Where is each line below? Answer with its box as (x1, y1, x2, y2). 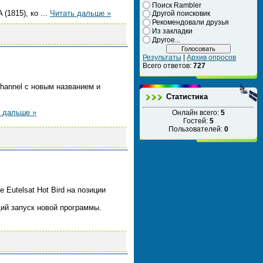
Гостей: (183, 116, 210, 125)
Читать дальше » (50, 9, 111, 18)
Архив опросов (187, 53, 236, 62)
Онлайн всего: (172, 108, 221, 117)
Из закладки (152, 26, 193, 35)
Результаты (143, 53, 181, 62)
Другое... (152, 35, 180, 44)
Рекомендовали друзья (152, 18, 229, 27)
